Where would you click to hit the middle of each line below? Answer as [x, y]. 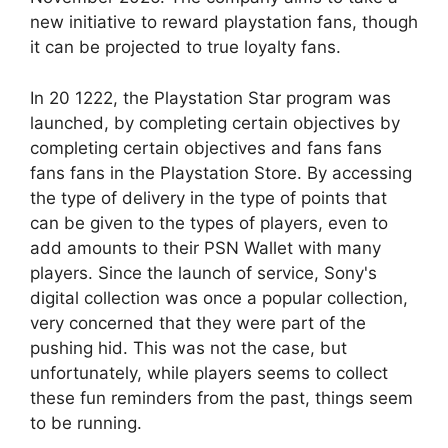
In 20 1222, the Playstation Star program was [210, 97]
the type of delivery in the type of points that [208, 197]
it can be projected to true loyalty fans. [185, 47]
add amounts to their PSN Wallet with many [205, 247]
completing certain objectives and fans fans [206, 147]
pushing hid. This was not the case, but [188, 347]
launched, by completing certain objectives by [215, 122]
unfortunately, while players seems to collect [209, 372]
